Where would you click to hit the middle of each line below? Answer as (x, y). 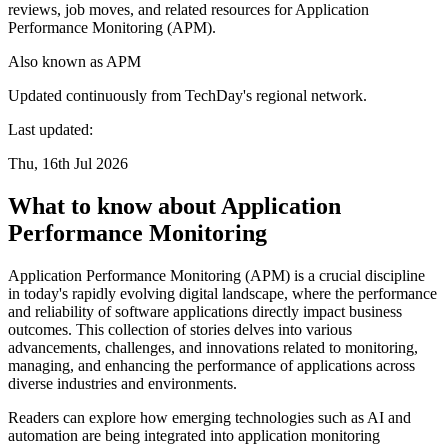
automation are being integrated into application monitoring (194, 435)
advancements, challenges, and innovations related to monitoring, (213, 347)
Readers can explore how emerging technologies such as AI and (209, 417)
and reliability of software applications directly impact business (205, 311)
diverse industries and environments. (122, 383)
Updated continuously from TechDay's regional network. (187, 95)
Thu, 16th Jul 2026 (68, 163)
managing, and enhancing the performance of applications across (211, 365)
